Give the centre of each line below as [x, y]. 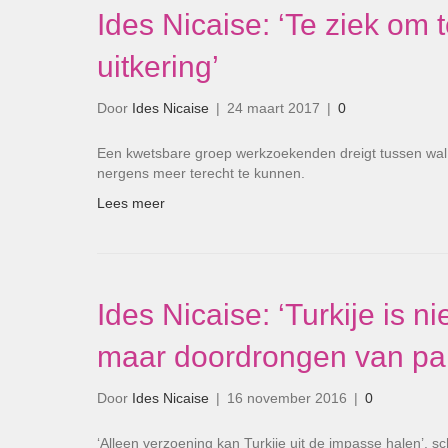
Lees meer [131, 203]
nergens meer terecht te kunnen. [201, 173]
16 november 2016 [287, 398]
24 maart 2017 [273, 108]
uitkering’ [158, 67]
